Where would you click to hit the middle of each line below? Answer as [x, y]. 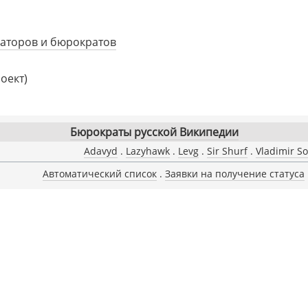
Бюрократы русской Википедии [154, 132]
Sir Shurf [227, 151]
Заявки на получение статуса [234, 173]
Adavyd [101, 151]
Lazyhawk [148, 151]
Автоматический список [99, 173]
